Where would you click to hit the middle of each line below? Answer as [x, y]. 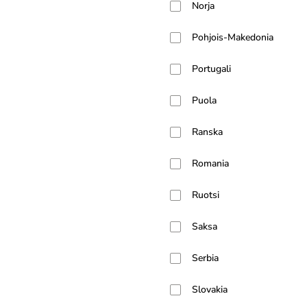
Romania [210, 163]
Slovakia [210, 290]
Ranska [207, 132]
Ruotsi [206, 195]
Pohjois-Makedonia [233, 37]
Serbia [205, 258]
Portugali [211, 69]
